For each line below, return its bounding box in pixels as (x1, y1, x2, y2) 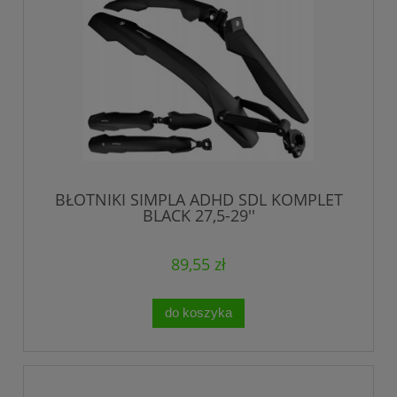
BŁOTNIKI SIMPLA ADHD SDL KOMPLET (54, 188, 343, 210)
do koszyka (165, 305, 232, 321)
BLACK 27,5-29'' (142, 204, 255, 226)
